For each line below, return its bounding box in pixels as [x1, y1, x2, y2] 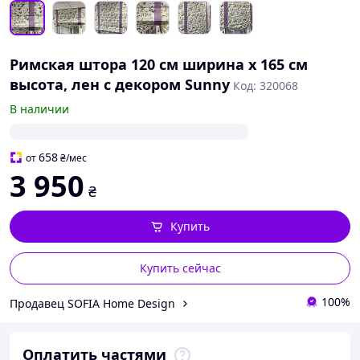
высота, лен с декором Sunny [10, 75, 230, 94]
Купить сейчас [139, 260, 221, 276]
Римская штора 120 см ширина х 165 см [10, 55, 308, 74]
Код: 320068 [233, 78, 298, 93]
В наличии [10, 101, 69, 117]
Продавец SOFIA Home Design [10, 295, 175, 311]
